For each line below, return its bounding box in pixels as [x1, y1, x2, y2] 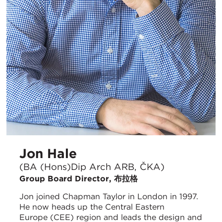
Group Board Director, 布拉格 [19, 173, 138, 183]
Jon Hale [19, 146, 77, 162]
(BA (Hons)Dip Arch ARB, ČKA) [19, 161, 165, 172]
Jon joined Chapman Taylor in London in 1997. [19, 191, 198, 201]
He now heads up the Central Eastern [19, 202, 165, 212]
